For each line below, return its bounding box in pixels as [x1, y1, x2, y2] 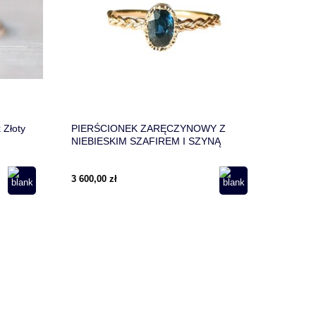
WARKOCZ [71, 148, 121, 160]
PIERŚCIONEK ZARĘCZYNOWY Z [71, 123, 226, 135]
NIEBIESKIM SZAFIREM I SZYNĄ [71, 135, 221, 147]
